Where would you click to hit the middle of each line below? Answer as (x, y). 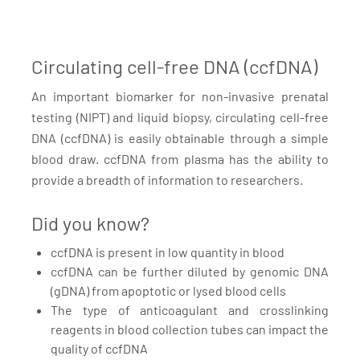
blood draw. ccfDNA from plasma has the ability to (180, 159)
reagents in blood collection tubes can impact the (190, 329)
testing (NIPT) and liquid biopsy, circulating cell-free (180, 117)
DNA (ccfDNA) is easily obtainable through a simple (180, 138)
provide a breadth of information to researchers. (167, 180)
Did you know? (90, 223)
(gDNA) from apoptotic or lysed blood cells (168, 290)
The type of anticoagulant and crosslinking (190, 310)
